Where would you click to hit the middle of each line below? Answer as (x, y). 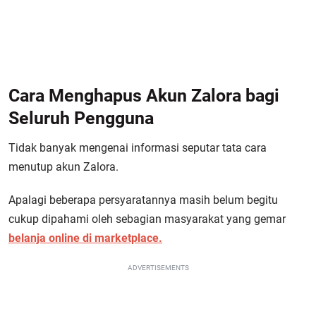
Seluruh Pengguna (81, 118)
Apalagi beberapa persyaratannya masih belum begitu (143, 200)
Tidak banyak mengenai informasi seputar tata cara (138, 148)
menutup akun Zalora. (63, 167)
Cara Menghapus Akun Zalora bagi (144, 96)
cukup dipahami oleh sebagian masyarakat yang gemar (147, 219)
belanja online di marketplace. (85, 238)
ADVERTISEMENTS (158, 268)
